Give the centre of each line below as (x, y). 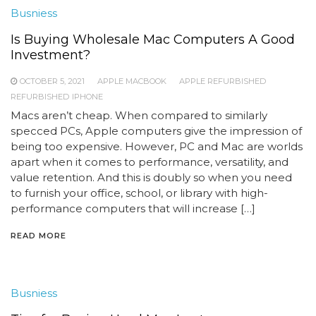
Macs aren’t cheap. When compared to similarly (139, 115)
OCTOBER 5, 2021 (52, 81)
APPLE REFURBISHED (223, 81)
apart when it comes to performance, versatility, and (150, 162)
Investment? (50, 55)
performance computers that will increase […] (133, 208)
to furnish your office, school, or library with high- (139, 193)
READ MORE (38, 236)
